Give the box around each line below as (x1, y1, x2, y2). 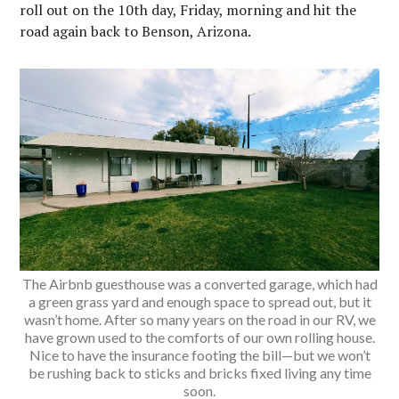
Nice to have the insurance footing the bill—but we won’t (28, 346, 370, 363)
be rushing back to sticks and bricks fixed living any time (28, 363, 371, 381)
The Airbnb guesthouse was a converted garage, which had (21, 274, 378, 292)
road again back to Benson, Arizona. (20, 20, 252, 41)
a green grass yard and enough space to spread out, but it (28, 292, 371, 310)
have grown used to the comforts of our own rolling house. (24, 328, 375, 346)
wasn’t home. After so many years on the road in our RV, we (23, 310, 376, 328)
